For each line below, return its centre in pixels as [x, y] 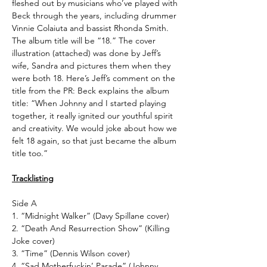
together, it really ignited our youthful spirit [92, 115]
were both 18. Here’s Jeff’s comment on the [94, 78]
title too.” [30, 153]
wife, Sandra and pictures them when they [91, 65]
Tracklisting [33, 178]
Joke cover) [33, 240]
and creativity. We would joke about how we [94, 128]
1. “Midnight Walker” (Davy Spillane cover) [91, 215]
